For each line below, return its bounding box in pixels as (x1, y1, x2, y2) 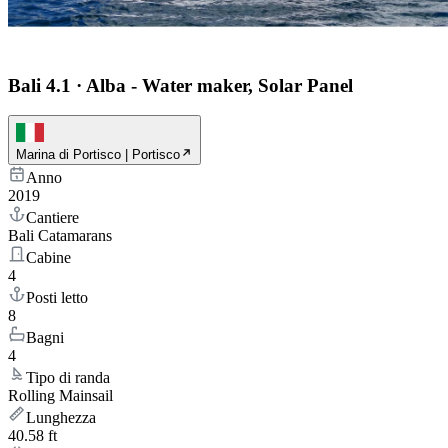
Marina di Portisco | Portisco (16, 147, 180, 163)
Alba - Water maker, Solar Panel (86, 74, 353, 96)
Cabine (26, 249, 71, 267)
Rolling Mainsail (8, 387, 113, 405)
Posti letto (26, 289, 88, 307)
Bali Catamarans (8, 227, 112, 245)
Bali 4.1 (8, 74, 71, 96)
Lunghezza (26, 409, 96, 427)
